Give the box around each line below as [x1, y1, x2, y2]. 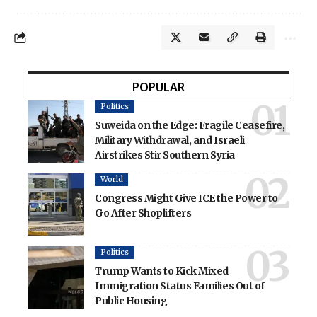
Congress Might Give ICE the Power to [95, 191, 278, 204]
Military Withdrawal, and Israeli [95, 133, 245, 146]
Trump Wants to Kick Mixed [95, 264, 229, 277]
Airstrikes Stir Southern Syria [95, 148, 235, 161]
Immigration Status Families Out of [95, 279, 265, 292]
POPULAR [132, 79, 185, 96]
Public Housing [95, 294, 168, 307]
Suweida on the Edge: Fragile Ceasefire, [95, 118, 285, 132]
